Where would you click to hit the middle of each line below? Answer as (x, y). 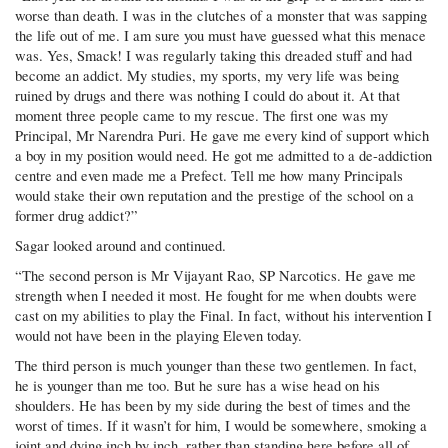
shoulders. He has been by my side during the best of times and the (213, 406)
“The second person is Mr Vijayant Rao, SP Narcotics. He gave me (216, 276)
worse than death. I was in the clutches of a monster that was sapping (221, 16)
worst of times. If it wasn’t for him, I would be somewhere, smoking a (221, 426)
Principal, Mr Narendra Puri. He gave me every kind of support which (222, 136)
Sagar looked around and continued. (121, 246)
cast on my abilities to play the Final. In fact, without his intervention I (224, 316)
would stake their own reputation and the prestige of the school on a (215, 196)
